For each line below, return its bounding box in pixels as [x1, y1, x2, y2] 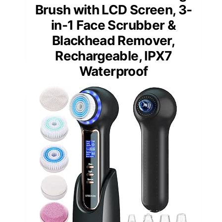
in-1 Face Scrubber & [51, 17, 176, 33]
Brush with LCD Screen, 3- [35, 2, 192, 18]
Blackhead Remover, [52, 33, 175, 49]
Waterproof [79, 63, 148, 79]
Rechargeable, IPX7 [55, 48, 172, 64]
